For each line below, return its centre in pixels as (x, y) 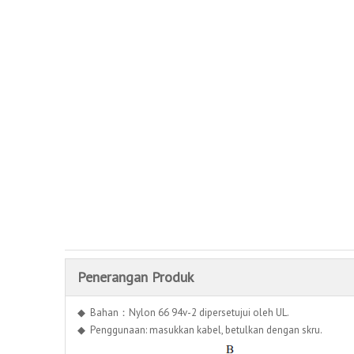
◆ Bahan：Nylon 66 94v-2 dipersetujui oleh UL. (183, 313)
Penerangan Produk (136, 277)
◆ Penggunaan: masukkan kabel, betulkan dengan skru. (200, 330)
